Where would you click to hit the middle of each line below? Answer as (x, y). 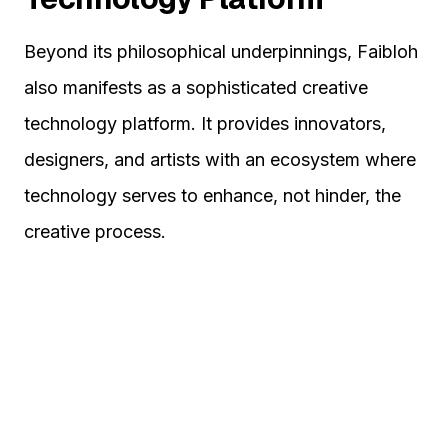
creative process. (95, 232)
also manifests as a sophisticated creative (196, 88)
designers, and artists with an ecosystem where (220, 160)
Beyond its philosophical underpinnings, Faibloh (221, 52)
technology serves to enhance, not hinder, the (212, 196)
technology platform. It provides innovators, (205, 124)
